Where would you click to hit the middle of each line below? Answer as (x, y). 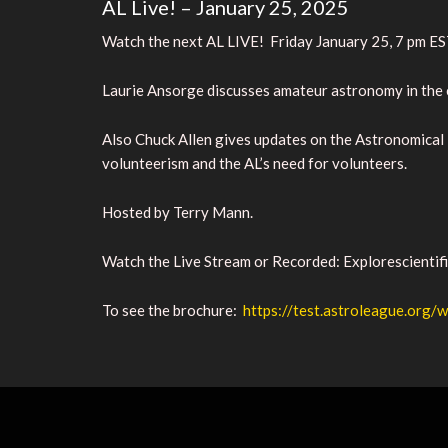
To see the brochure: (172, 309)
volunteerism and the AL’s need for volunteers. (254, 162)
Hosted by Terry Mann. (177, 211)
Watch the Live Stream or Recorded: (221, 260)
